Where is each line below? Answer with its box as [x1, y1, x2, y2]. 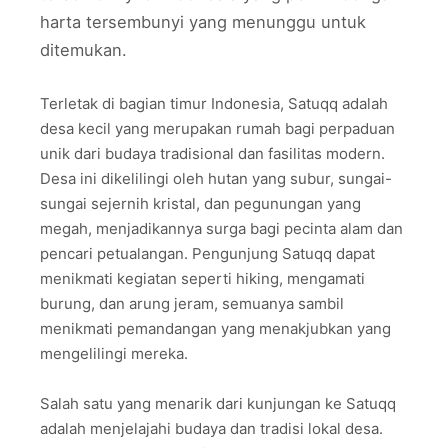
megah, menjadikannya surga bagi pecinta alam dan [40, 218, 403, 238]
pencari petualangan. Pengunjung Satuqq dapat [40, 243, 375, 263]
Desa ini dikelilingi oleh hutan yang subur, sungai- [40, 168, 392, 188]
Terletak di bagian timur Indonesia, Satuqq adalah [40, 93, 388, 113]
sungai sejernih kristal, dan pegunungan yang [40, 193, 361, 213]
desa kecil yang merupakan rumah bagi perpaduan [40, 118, 395, 138]
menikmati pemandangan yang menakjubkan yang [40, 318, 391, 338]
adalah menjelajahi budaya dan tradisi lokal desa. [40, 419, 383, 439]
